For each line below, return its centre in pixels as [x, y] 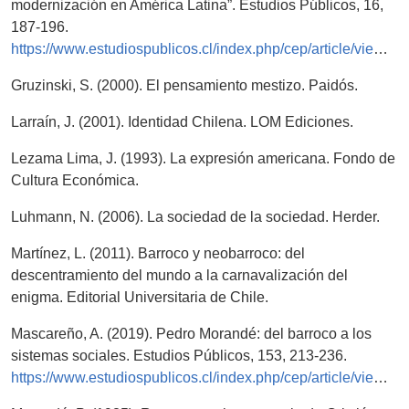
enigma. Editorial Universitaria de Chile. [140, 298]
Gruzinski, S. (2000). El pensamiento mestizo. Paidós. [184, 86]
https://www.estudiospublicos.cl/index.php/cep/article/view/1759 [192, 49]
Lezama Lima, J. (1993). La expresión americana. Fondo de [203, 159]
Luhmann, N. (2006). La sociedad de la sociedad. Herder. [195, 217]
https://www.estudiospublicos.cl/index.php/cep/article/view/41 [192, 378]
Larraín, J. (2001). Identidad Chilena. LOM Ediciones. [182, 122]
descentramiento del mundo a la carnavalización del [179, 276]
